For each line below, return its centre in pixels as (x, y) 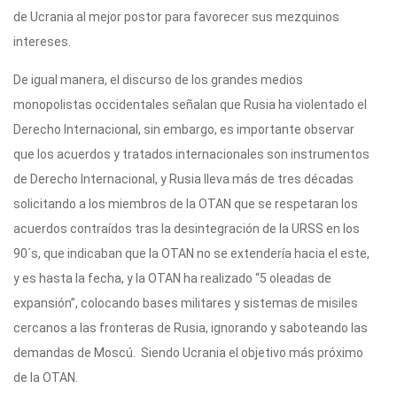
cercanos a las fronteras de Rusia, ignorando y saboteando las (191, 328)
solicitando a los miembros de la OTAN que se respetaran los (186, 204)
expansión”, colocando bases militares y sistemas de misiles (186, 304)
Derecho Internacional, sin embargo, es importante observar (184, 130)
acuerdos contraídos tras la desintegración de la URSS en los (187, 229)
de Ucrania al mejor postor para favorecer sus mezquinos (176, 17)
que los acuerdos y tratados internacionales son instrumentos (191, 155)
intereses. (42, 42)
